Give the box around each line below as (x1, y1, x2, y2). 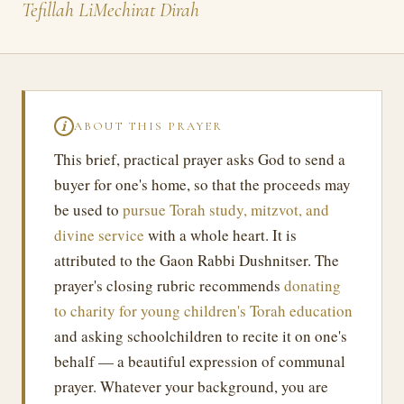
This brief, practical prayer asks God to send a (54, 149, 345, 170)
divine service (54, 225, 144, 245)
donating (284, 275, 341, 296)
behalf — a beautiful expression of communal (54, 351, 345, 372)
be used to (54, 199, 123, 220)
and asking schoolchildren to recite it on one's (54, 326, 347, 346)
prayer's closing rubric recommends (54, 275, 284, 296)
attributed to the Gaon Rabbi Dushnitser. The (54, 250, 339, 271)
